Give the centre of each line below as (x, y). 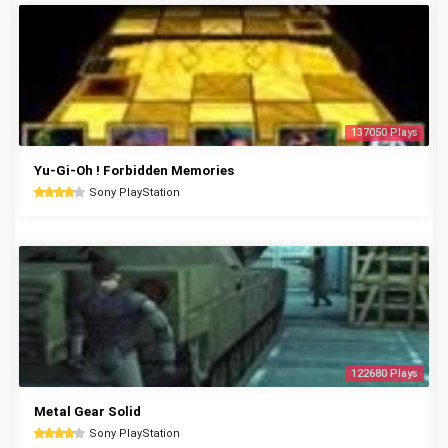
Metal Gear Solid (87, 411)
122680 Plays (384, 373)
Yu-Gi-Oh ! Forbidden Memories (134, 170)
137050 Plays (384, 132)
